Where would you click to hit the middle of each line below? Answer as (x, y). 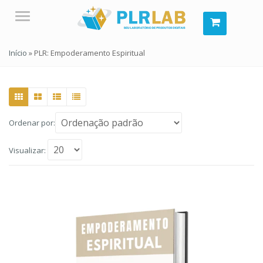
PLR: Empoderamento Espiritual (90, 53)
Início (18, 53)
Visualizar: (27, 150)
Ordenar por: (32, 123)
